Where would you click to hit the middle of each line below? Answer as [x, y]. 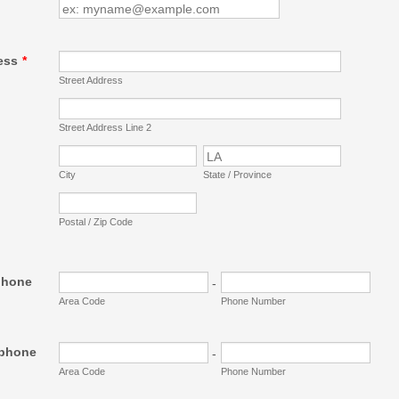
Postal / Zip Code [96, 222]
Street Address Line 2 [105, 127]
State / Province [237, 175]
